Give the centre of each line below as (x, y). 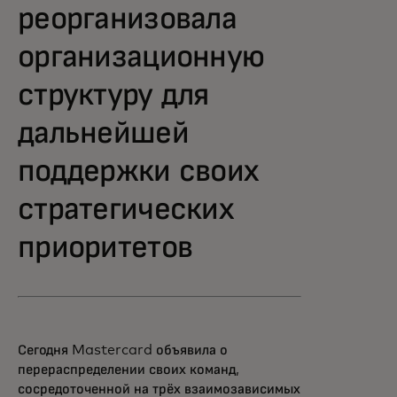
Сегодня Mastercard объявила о (123, 350)
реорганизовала (127, 19)
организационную (141, 58)
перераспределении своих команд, (128, 370)
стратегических (125, 210)
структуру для (113, 96)
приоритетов (105, 248)
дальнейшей (103, 134)
